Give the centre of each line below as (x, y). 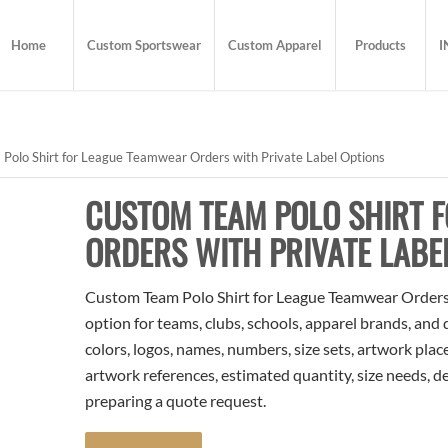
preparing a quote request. (176, 400)
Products (381, 45)
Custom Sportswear (144, 45)
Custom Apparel (275, 45)
